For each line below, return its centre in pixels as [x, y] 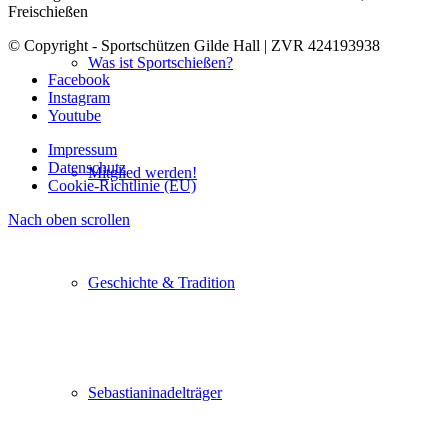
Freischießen [48, 12]
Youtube [74, 116]
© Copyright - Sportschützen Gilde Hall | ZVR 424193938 [194, 46]
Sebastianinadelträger [155, 392]
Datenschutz [87, 168]
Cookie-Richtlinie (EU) [122, 186]
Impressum [82, 150]
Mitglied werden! [142, 172]
